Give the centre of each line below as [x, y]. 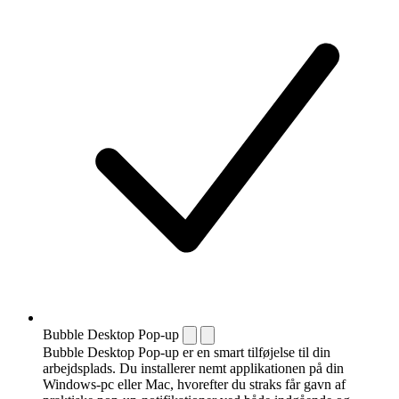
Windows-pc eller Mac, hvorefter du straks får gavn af [194, 384]
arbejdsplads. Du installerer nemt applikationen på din [193, 368]
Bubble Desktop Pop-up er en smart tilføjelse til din [187, 352]
